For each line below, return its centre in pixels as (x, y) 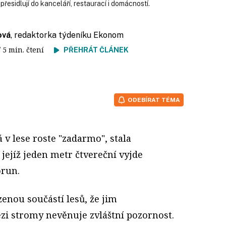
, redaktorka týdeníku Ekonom (67, 35)
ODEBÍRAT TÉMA (154, 100)
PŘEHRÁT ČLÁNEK (96, 50)
